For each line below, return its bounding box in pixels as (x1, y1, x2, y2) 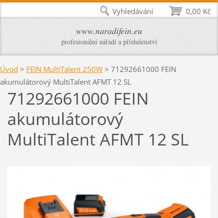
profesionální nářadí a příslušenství (61, 37, 157, 46)
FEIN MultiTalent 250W (26, 64, 103, 74)
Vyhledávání (112, 6, 154, 16)
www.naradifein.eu (76, 25, 142, 36)
